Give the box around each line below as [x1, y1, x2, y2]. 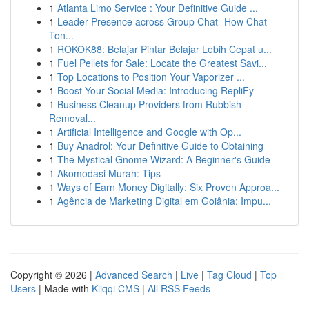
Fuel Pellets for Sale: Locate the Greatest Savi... [57, 56, 267, 70]
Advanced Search [95, 268, 172, 281]
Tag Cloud [207, 268, 252, 281]
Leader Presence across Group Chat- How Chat [57, 14, 267, 28]
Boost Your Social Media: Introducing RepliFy [57, 83, 254, 97]
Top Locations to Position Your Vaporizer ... [57, 70, 245, 83]
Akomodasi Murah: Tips [57, 166, 161, 180]
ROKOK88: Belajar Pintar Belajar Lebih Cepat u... [57, 42, 272, 56]
